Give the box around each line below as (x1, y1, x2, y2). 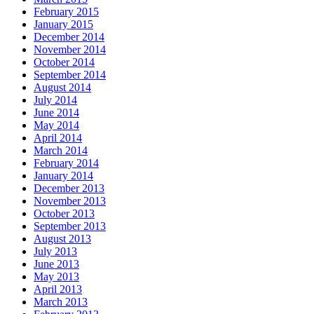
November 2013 (34, 194, 106, 207)
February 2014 (34, 156, 99, 169)
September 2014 (34, 68, 106, 81)
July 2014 (34, 93, 77, 106)
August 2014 (34, 81, 91, 93)
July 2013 (34, 245, 77, 257)
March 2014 (34, 144, 88, 156)
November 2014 (34, 43, 106, 55)
